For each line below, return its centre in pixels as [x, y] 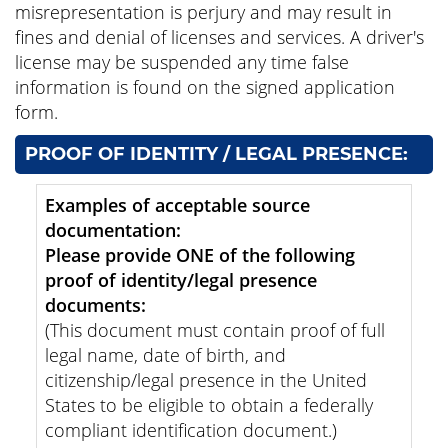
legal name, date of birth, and [165, 355]
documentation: [113, 230]
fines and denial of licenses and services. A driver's [219, 37]
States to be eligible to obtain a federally [209, 405]
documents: [95, 305]
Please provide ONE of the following [200, 255]
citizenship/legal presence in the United [206, 380]
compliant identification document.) [191, 430]
